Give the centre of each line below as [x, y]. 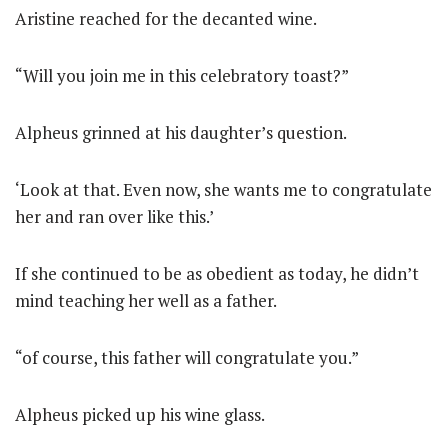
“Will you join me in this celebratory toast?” [182, 75]
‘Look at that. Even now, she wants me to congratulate [223, 189]
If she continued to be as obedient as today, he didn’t [217, 273]
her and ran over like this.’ [114, 216]
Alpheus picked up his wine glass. [140, 414]
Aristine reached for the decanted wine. [166, 18]
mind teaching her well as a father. [146, 300]
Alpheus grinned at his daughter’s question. [181, 132]
